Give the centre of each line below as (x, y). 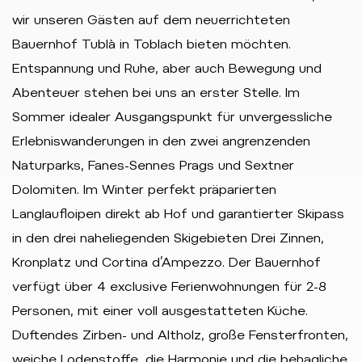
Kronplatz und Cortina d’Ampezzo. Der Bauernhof (166, 262)
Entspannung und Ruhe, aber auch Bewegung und (167, 68)
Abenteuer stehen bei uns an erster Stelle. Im (156, 93)
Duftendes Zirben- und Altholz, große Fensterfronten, (180, 335)
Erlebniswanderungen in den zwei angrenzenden (161, 141)
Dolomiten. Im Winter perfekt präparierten (144, 189)
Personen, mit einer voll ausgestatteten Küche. (160, 311)
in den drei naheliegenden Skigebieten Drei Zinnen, (168, 238)
